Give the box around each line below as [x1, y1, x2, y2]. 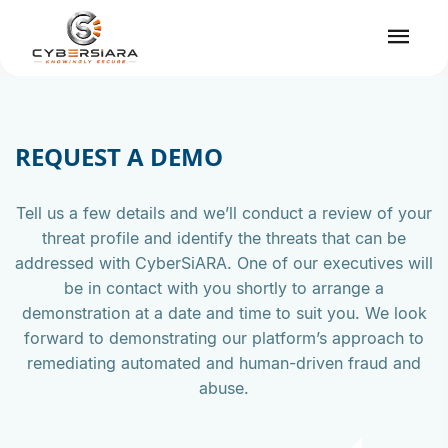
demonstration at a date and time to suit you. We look [21, 302, 427, 323]
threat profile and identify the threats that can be [42, 227, 406, 248]
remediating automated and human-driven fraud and [27, 352, 421, 373]
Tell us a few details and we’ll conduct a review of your [16, 202, 432, 223]
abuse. [199, 377, 249, 398]
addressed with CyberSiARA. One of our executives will [15, 252, 433, 273]
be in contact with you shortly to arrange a [64, 277, 384, 298]
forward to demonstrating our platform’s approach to [24, 327, 424, 348]
